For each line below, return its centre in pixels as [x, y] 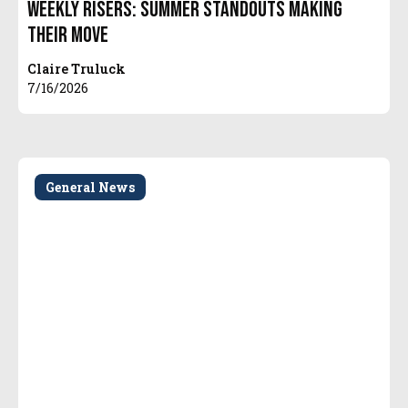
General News [91, 188]
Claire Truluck [77, 69]
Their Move [68, 36]
